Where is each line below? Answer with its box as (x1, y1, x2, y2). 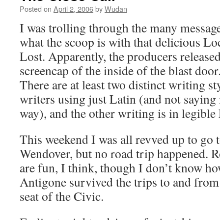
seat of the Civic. (20, 188, 104, 204)
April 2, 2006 (54, 3, 93, 14)
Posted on (20, 3, 52, 14)
